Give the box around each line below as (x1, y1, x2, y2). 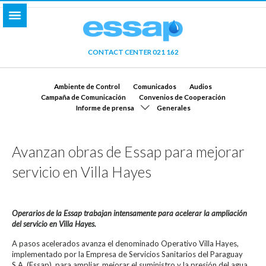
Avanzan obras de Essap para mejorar (12, 142, 245, 160)
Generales (156, 103, 191, 112)
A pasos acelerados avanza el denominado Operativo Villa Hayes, (12, 238, 239, 248)
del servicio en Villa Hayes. (12, 218, 96, 229)
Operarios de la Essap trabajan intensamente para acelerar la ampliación (12, 208, 247, 218)
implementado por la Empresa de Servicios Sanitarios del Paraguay (12, 249, 243, 259)
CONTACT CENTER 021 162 (87, 47, 179, 56)
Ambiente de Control (54, 81, 120, 90)
